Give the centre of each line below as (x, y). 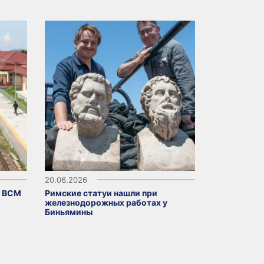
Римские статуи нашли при (101, 193)
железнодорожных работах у (106, 202)
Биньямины (69, 212)
